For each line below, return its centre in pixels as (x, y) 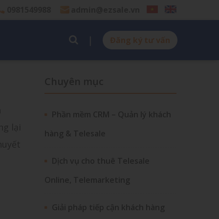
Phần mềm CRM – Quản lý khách (111, 114)
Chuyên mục (74, 81)
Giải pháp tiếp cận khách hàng (108, 207)
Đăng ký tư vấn (140, 40)
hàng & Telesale (75, 133)
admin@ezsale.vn (105, 10)
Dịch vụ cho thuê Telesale (101, 161)
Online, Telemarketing (87, 180)
